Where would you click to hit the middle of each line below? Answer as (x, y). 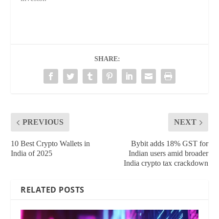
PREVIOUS (43, 122)
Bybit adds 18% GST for (169, 144)
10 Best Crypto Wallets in (51, 144)
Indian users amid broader (168, 153)
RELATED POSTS (53, 190)
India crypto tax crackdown (166, 163)
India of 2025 (32, 153)
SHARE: (107, 59)
